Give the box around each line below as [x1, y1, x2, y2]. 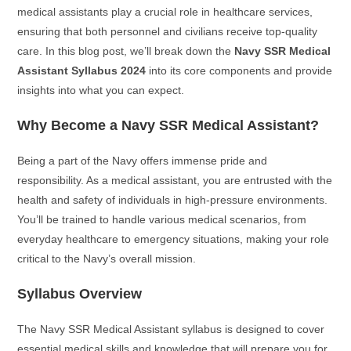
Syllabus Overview [17, 286, 143, 302]
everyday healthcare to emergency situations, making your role [17, 233, 330, 245]
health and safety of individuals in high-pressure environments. [17, 194, 328, 206]
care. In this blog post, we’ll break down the [17, 45, 235, 57]
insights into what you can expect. [17, 84, 185, 96]
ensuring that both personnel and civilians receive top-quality [17, 25, 318, 38]
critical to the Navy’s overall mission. [17, 252, 197, 265]
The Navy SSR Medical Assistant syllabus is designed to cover [17, 323, 325, 335]
